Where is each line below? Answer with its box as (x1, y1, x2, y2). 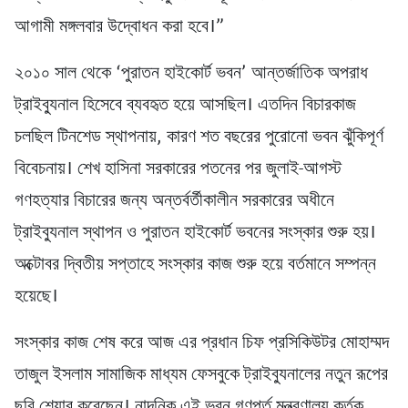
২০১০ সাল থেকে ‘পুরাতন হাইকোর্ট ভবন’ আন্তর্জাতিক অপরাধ (15, 57, 368, 91)
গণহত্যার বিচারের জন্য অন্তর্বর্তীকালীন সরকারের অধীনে (15, 185, 334, 219)
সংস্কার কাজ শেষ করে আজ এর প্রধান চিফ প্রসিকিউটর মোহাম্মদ (15, 327, 389, 361)
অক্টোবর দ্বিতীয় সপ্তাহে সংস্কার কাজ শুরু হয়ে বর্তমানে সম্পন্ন (15, 249, 376, 282)
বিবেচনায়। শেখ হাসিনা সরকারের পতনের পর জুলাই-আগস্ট (15, 153, 342, 187)
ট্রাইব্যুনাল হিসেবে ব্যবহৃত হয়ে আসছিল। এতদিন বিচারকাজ (15, 89, 356, 123)
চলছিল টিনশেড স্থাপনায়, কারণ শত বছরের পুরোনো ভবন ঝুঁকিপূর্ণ (15, 121, 383, 155)
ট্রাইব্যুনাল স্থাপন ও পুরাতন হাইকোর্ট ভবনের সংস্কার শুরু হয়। (15, 217, 376, 250)
